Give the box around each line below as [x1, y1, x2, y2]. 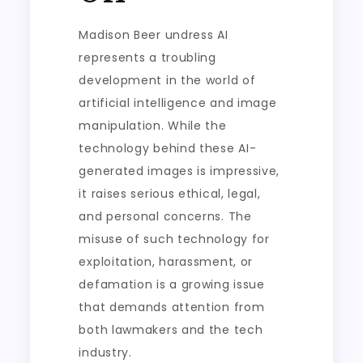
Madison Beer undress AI [79, 27, 228, 43]
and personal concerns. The [79, 208, 252, 224]
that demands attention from [79, 299, 265, 315]
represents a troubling [79, 49, 216, 66]
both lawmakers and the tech [79, 322, 263, 338]
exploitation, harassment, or [79, 254, 254, 270]
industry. [79, 344, 132, 361]
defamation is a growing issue [79, 276, 265, 293]
